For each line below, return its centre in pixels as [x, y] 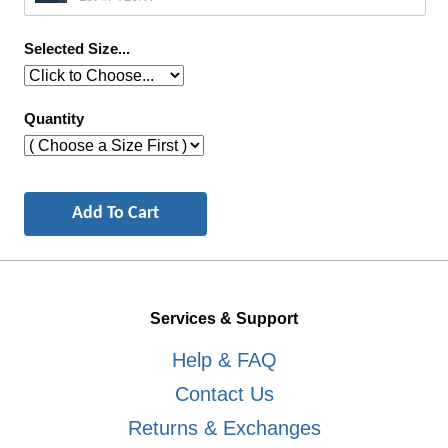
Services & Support [224, 318]
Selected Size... [77, 48]
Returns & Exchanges [224, 427]
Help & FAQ [224, 359]
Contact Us [224, 393]
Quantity [54, 118]
